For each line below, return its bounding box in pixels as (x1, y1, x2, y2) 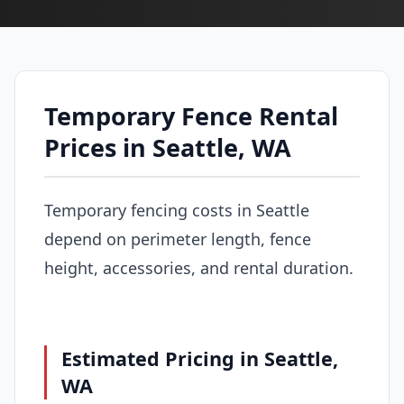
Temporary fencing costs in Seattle (44, 198, 309, 221)
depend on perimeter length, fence (44, 227, 311, 250)
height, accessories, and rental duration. (44, 256, 353, 279)
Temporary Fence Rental (44, 99, 338, 133)
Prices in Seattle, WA (44, 131, 291, 164)
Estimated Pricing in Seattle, (61, 344, 339, 372)
